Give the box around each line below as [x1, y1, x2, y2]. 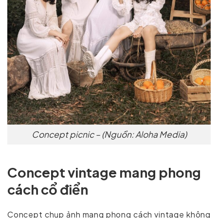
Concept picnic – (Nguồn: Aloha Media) [31, 128, 187, 140]
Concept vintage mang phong [7, 163, 201, 181]
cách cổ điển [7, 181, 88, 198]
